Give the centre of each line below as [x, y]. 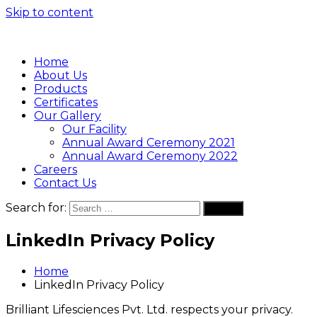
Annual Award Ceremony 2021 [149, 143]
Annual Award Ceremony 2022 [150, 156]
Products [60, 89]
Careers [56, 169]
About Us [60, 75]
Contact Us [65, 183]
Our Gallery [68, 116]
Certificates [66, 102]
